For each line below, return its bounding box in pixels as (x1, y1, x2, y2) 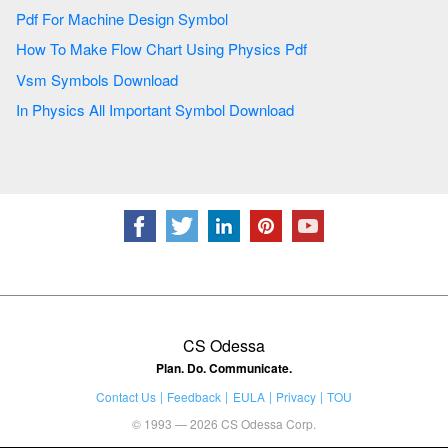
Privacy (275, 387, 316, 405)
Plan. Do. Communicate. (156, 358, 292, 377)
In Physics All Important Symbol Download (175, 99, 298, 121)
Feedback (167, 387, 222, 405)
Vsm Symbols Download (51, 68, 182, 90)
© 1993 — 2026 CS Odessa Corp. (132, 414, 316, 432)
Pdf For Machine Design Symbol (178, 7, 232, 29)
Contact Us (95, 387, 156, 405)
